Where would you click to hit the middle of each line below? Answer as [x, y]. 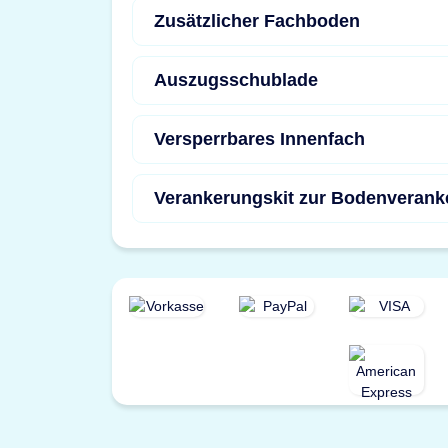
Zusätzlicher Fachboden [257, 20]
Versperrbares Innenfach [259, 138]
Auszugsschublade [236, 79]
